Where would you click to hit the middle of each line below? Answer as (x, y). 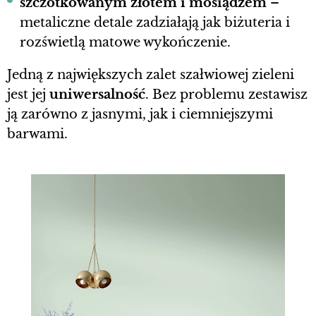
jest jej (28, 95)
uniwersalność (97, 95)
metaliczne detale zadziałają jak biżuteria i (155, 23)
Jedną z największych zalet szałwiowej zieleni (151, 75)
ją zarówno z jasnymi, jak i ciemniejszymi (140, 115)
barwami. (37, 134)
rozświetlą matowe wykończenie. (125, 43)
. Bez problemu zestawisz (226, 95)
